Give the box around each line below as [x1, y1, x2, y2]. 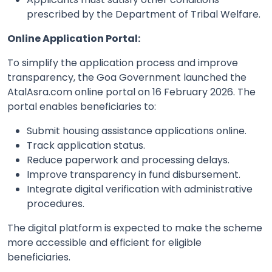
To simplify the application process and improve [7, 56, 238, 70]
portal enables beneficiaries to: [7, 100, 156, 114]
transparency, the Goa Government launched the [7, 70, 246, 85]
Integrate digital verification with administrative [27, 182, 253, 197]
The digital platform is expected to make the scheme [7, 221, 262, 236]
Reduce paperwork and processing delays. [27, 153, 229, 168]
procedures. [27, 197, 84, 211]
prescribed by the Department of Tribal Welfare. [27, 7, 260, 22]
